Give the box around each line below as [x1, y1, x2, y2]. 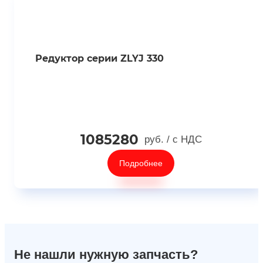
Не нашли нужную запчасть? [14, 247, 198, 262]
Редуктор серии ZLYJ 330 [35, 53, 164, 64]
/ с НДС [166, 134, 202, 145]
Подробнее [119, 159, 163, 168]
